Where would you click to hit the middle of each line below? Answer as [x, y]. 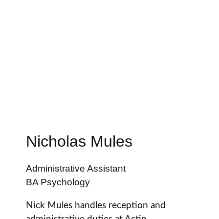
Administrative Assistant [76, 169]
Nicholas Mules [79, 142]
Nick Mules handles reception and [96, 206]
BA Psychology [58, 182]
